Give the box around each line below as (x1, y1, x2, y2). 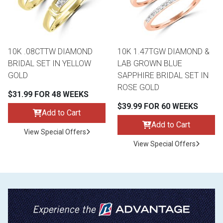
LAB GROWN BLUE (117, 59, 182, 69)
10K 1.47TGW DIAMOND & (117, 47, 210, 57)
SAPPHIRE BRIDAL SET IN (117, 71, 209, 81)
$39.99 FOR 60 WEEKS (117, 102, 198, 111)
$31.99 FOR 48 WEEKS (8, 90, 89, 100)
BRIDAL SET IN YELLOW (8, 59, 91, 69)
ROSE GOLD (117, 83, 159, 93)
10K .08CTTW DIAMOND (8, 47, 93, 57)
